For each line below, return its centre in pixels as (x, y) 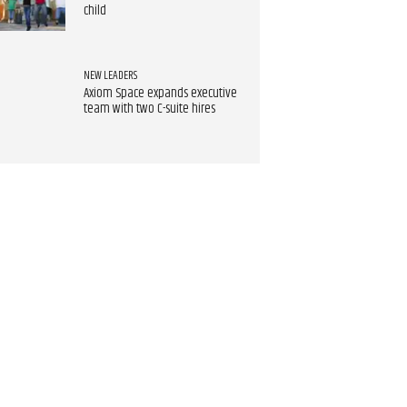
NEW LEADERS (110, 76)
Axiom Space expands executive (160, 94)
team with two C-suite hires (149, 109)
